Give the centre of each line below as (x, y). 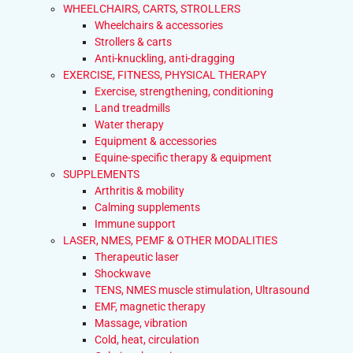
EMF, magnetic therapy (150, 307)
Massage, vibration (141, 323)
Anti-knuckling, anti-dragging (165, 58)
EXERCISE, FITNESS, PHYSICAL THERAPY (165, 75)
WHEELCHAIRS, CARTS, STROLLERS (152, 9)
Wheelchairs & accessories (159, 25)
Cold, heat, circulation (147, 340)
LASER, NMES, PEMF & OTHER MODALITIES (170, 240)
